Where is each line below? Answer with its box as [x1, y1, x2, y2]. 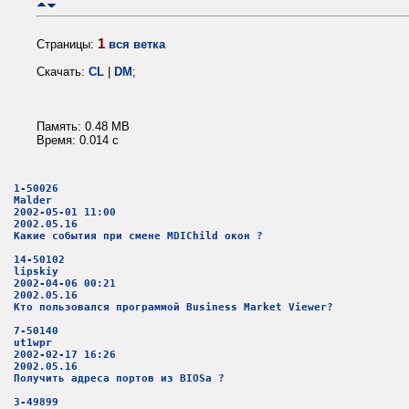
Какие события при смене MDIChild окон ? [14, 229, 263, 242]
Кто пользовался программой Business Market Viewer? [14, 300, 333, 313]
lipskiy [14, 265, 58, 278]
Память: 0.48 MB [37, 120, 130, 134]
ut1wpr [14, 336, 52, 349]
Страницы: [37, 37, 98, 52]
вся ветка [109, 37, 165, 52]
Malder [14, 194, 52, 206]
